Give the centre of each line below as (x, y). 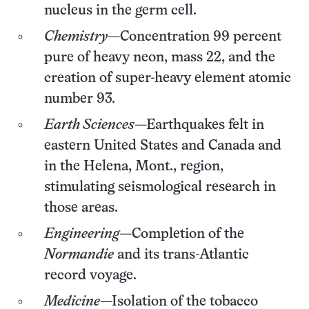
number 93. (80, 99)
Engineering (82, 235)
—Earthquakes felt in (199, 126)
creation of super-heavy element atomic (168, 79)
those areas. (81, 208)
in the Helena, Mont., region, (134, 167)
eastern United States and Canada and (163, 146)
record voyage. (90, 276)
